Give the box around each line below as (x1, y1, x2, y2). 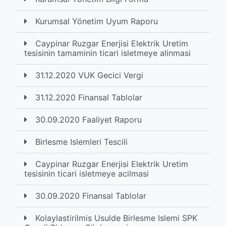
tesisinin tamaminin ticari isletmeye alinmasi (24, 48, 191, 58)
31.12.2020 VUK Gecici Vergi (35, 70, 143, 80)
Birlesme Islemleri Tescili (35, 137, 128, 147)
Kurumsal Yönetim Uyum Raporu (35, 16, 158, 26)
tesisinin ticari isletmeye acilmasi (24, 168, 149, 179)
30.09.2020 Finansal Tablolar (35, 191, 146, 201)
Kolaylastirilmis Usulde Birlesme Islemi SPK (35, 213, 197, 223)
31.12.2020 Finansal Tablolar (35, 92, 142, 102)
